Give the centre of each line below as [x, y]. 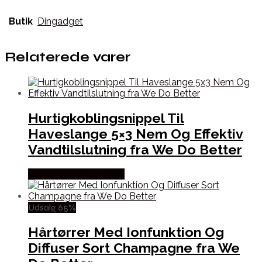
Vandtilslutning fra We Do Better [135, 149]
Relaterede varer [68, 57]
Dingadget [60, 22]
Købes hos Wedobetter [76, 174]
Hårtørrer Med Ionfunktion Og [126, 232]
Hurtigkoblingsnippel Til [106, 118]
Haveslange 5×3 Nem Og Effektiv [136, 133]
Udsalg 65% [52, 207]
